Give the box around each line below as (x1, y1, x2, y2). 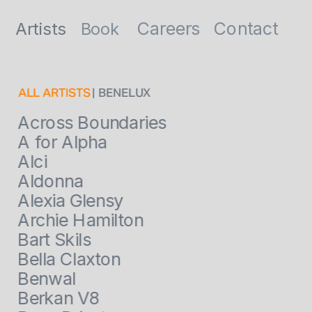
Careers (136, 18, 200, 39)
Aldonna (17, 171, 84, 192)
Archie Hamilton (17, 210, 143, 231)
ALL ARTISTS (18, 84, 91, 100)
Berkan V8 (17, 288, 100, 309)
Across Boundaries (17, 112, 166, 133)
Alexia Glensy (17, 190, 123, 211)
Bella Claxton (17, 249, 120, 270)
